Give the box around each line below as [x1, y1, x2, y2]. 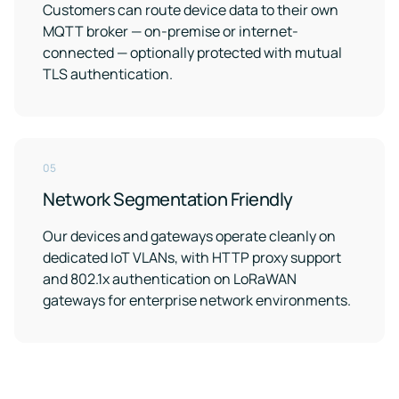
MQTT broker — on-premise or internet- [43, 21, 298, 41]
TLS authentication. [43, 64, 173, 84]
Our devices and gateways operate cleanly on [43, 226, 336, 246]
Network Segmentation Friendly [43, 187, 293, 211]
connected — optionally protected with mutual [43, 43, 342, 62]
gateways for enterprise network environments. [43, 290, 351, 310]
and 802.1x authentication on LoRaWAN [43, 269, 297, 289]
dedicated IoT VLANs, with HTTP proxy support [43, 248, 341, 267]
